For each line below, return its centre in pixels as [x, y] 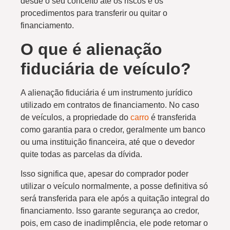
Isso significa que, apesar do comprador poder [104, 174]
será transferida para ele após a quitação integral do [115, 199]
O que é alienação [91, 49]
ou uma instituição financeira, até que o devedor [108, 142]
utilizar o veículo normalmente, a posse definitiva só [114, 186]
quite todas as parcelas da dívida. [81, 154]
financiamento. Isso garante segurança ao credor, [110, 211]
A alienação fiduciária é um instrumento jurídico [107, 92]
